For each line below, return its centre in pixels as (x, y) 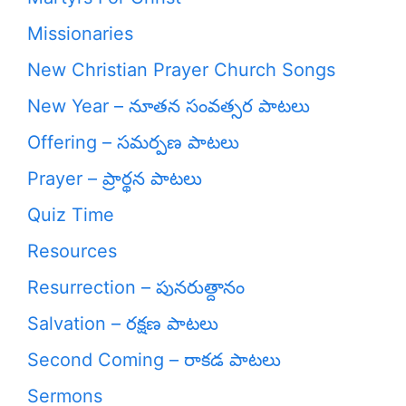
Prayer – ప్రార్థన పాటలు (115, 179)
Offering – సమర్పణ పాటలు (133, 142)
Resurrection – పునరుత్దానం (136, 287)
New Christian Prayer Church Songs (181, 70)
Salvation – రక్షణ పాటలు (123, 324)
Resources (72, 251)
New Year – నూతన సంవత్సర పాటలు (169, 106)
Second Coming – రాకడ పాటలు (154, 360)
